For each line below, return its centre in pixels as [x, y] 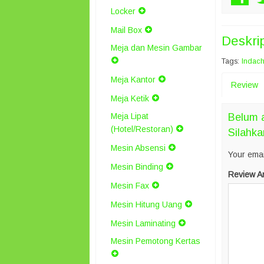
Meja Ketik [130, 98]
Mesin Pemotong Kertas [156, 241]
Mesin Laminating [143, 223]
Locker [123, 11]
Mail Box [126, 30]
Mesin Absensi [138, 148]
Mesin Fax [130, 186]
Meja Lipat [130, 116]
